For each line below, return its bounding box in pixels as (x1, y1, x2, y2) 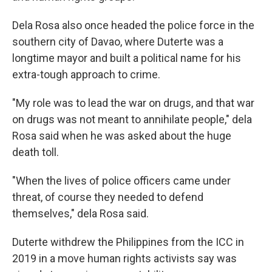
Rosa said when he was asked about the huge (12, 129, 231, 142)
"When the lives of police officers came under (12, 174, 231, 187)
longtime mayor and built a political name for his (12, 52, 241, 64)
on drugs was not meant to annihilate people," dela (12, 113, 252, 126)
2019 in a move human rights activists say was (12, 252, 237, 265)
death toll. (12, 146, 59, 158)
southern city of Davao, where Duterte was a (12, 35, 223, 48)
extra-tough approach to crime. (12, 68, 160, 81)
